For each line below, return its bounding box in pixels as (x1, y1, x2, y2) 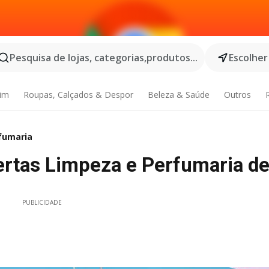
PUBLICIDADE (22, 198, 62, 207)
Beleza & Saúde (147, 89, 210, 100)
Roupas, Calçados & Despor (23, 89, 134, 100)
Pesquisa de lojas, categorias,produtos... (10, 51, 198, 64)
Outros (223, 89, 251, 100)
